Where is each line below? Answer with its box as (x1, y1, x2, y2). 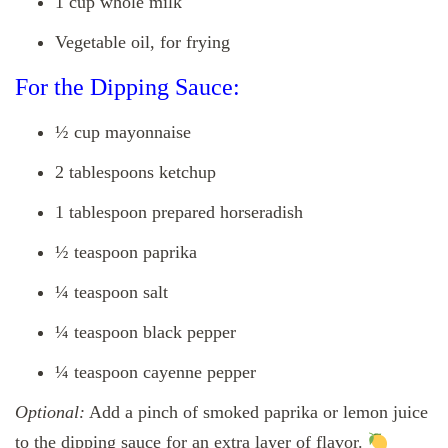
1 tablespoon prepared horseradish (55, 202, 303, 223)
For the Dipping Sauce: (15, 74, 240, 101)
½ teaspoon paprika (55, 242, 197, 263)
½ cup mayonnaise (55, 122, 191, 143)
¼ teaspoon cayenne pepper (55, 362, 256, 383)
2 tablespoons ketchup (55, 162, 216, 183)
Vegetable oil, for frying (55, 32, 230, 53)
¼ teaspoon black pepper (55, 322, 236, 343)
